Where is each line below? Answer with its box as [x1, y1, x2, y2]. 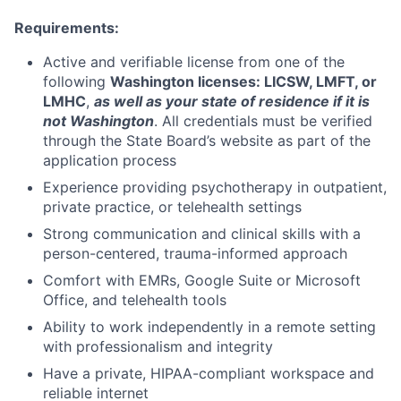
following [43, 72, 110, 90]
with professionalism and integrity [43, 337, 273, 355]
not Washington [43, 111, 154, 130]
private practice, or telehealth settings [43, 197, 302, 216]
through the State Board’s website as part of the [43, 131, 371, 149]
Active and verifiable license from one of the [43, 52, 345, 71]
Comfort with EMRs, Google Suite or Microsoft [43, 270, 361, 289]
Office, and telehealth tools [43, 290, 226, 309]
